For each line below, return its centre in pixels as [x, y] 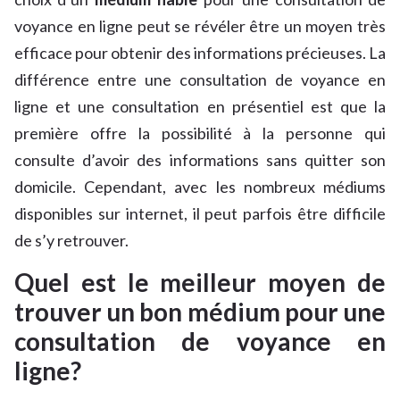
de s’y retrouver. [71, 241]
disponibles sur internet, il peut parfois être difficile [200, 214]
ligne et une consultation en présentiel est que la [200, 107]
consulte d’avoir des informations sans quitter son [200, 160]
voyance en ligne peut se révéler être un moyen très [200, 26]
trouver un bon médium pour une [200, 312]
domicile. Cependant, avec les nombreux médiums [200, 187]
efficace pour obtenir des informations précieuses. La [200, 53]
